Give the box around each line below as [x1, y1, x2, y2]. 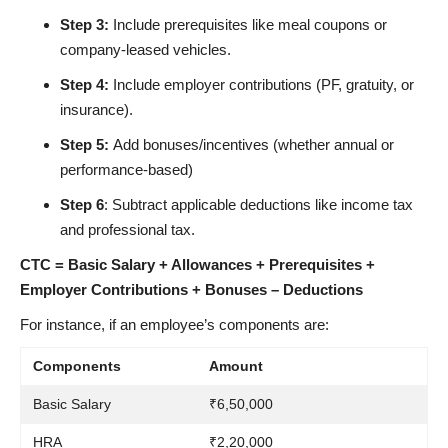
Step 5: [60, 135, 113, 153]
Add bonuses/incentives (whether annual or [113, 135, 394, 153]
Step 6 [60, 195, 104, 213]
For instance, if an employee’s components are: [20, 315, 329, 333]
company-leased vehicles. [60, 40, 231, 58]
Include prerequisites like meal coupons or [109, 15, 387, 33]
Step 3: [60, 15, 109, 33]
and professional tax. [60, 220, 195, 238]
